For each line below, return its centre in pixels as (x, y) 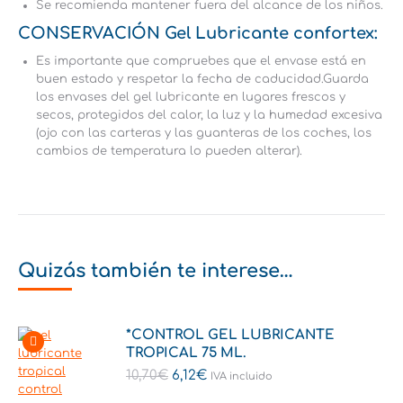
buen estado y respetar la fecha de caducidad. (179, 79)
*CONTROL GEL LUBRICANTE (230, 335)
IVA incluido (242, 376)
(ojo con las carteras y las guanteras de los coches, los (204, 133)
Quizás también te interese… (156, 271)
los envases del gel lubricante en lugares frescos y (191, 97)
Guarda (346, 79)
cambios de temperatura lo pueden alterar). (169, 151)
